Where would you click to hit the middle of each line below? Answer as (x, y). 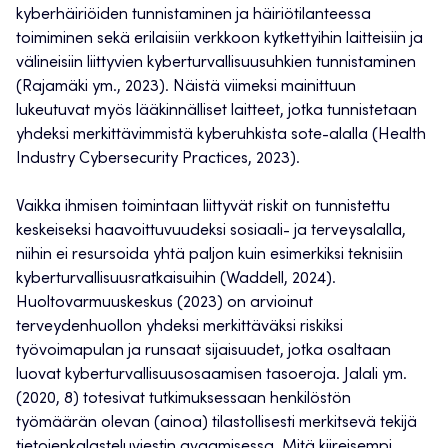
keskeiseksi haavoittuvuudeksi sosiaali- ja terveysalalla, (211, 231)
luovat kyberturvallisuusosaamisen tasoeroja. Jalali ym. (211, 375)
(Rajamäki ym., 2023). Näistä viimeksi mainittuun (186, 87)
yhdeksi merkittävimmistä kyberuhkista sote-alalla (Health (221, 135)
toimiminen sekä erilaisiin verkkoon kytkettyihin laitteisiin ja (219, 39)
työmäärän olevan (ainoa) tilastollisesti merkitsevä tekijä (216, 423)
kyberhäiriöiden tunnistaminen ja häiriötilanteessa (193, 15)
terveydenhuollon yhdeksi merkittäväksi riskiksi (179, 327)
